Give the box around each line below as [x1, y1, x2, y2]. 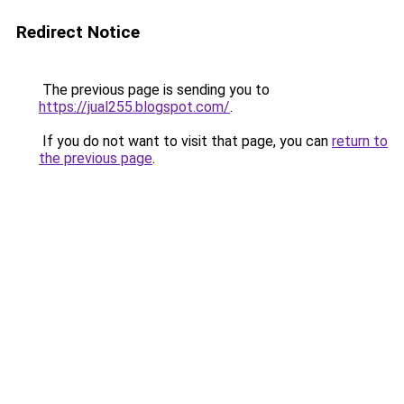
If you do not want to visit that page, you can [39, 133, 332, 150]
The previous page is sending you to [39, 81, 270, 98]
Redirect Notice [16, 22, 140, 42]
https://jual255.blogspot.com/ [39, 98, 230, 115]
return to [332, 133, 388, 150]
